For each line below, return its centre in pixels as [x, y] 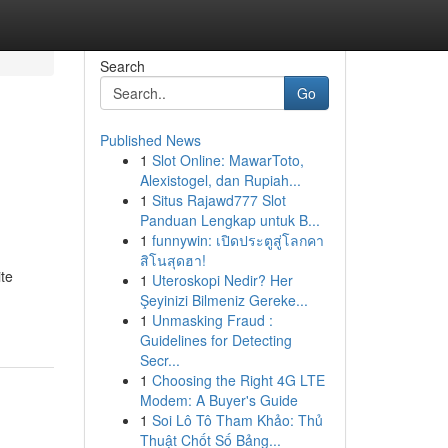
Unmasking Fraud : [212, 320]
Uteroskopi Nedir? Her [222, 280]
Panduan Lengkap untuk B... [229, 220]
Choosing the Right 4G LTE [238, 380]
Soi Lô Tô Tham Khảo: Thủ [237, 420]
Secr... [159, 360]
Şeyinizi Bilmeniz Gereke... [223, 300]
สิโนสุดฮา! [172, 260]
